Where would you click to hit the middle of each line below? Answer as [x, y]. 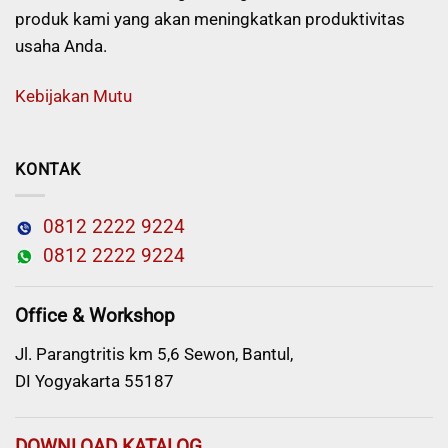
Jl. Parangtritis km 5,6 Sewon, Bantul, [154, 353]
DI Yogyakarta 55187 [94, 380]
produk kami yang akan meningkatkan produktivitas [210, 19]
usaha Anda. [61, 46]
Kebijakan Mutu [73, 95]
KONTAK [48, 169]
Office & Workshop [95, 316]
